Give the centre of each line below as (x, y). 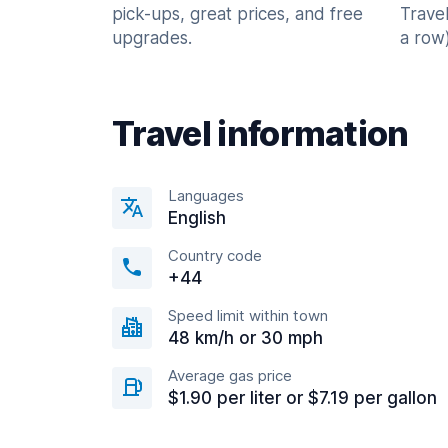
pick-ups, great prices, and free (237, 14)
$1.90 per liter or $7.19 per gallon (302, 398)
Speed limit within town (248, 316)
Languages (206, 196)
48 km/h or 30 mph (245, 338)
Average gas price (230, 376)
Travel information (260, 134)
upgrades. (152, 38)
